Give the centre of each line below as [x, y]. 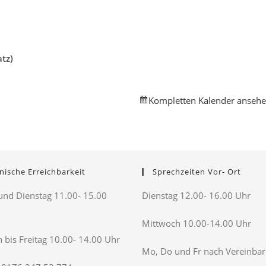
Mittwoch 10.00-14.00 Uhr [197, 224]
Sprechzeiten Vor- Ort [197, 172]
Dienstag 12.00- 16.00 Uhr [196, 196]
